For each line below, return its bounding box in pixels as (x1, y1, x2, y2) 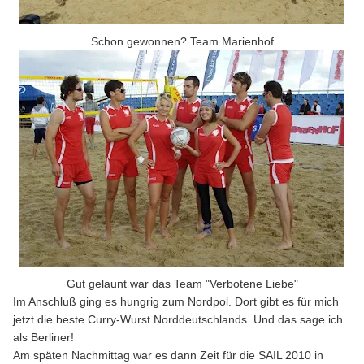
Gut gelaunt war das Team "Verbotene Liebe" (66, 277, 298, 290)
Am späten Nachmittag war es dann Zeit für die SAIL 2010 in (13, 349, 323, 362)
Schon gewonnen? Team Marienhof (90, 35, 274, 48)
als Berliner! (13, 331, 74, 344)
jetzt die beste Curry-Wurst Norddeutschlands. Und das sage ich (13, 313, 343, 326)
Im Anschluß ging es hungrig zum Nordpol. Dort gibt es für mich (13, 295, 339, 308)
